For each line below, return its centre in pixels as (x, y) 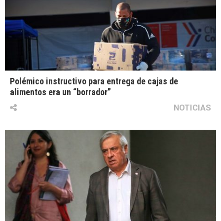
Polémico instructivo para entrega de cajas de (94, 81)
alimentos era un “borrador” (60, 92)
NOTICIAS (192, 108)
